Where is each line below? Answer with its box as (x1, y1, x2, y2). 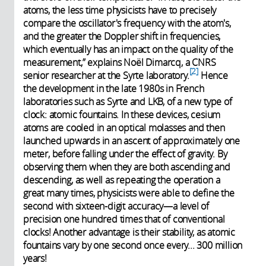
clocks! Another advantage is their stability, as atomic (23, 225, 235, 239)
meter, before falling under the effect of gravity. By (23, 147, 227, 160)
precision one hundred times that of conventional (23, 212, 225, 226)
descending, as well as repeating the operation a (23, 173, 220, 186)
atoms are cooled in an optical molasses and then (23, 121, 225, 134)
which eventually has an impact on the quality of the (23, 42, 233, 56)
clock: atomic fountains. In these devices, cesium (23, 107, 221, 121)
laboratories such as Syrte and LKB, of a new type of (23, 94, 232, 108)
